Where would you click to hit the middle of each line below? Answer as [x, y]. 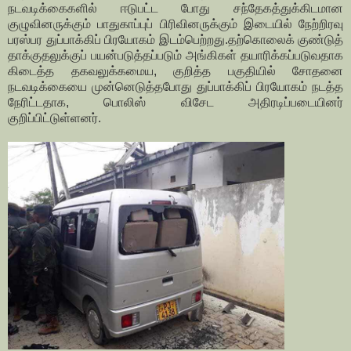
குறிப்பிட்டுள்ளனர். [56, 118]
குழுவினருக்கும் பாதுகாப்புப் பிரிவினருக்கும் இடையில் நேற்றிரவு [175, 24]
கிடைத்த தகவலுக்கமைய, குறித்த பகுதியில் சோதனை [175, 71]
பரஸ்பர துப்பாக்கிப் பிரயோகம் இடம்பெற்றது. [118, 39]
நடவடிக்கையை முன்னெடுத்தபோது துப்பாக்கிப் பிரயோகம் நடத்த [175, 86]
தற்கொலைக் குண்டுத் [285, 39]
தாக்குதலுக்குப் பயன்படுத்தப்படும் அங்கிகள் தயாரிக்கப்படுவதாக [175, 55]
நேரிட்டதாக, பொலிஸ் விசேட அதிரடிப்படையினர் [175, 102]
